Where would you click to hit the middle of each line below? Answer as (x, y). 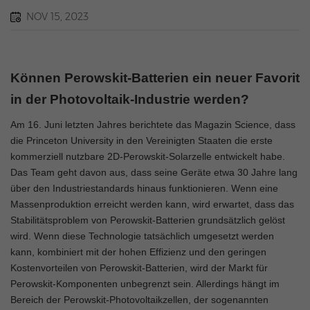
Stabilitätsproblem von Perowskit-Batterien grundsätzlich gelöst (148, 220)
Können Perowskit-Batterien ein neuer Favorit (155, 78)
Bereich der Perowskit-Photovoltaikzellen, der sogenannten (139, 300)
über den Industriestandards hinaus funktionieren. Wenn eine (144, 188)
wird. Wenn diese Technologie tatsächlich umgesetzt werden (142, 236)
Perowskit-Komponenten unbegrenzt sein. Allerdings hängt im (145, 284)
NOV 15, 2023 (57, 17)
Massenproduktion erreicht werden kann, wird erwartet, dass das (152, 204)
